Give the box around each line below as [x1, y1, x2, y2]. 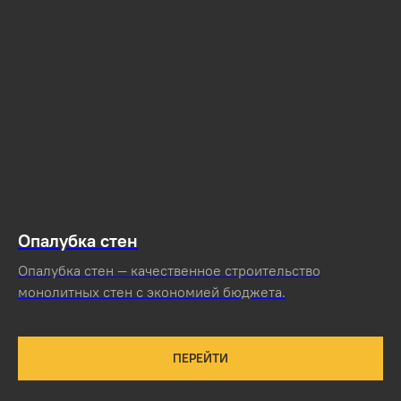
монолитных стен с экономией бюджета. [18, 282, 286, 301]
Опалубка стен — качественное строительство [18, 260, 320, 279]
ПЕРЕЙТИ [173, 349, 228, 366]
